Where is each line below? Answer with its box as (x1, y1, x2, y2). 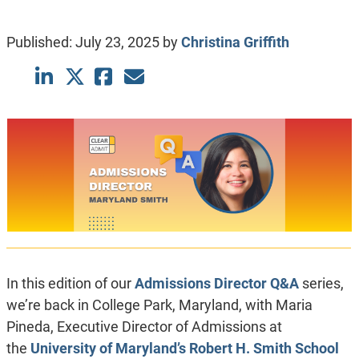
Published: (6, 34, 75, 51)
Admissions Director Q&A (134, 275, 299, 292)
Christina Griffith (180, 34, 289, 51)
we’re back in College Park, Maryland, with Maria (6, 296, 313, 314)
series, (298, 275, 344, 292)
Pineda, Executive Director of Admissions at (6, 318, 282, 336)
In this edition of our (6, 275, 135, 292)
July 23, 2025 (75, 34, 159, 51)
